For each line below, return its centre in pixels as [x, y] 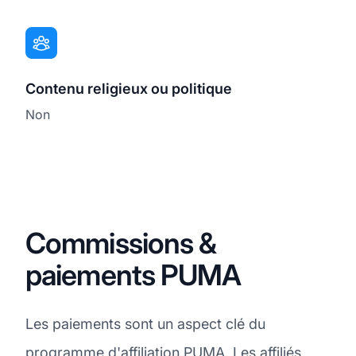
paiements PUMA [133, 275]
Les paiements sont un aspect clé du [145, 323]
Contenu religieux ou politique [129, 88]
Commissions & [121, 243]
